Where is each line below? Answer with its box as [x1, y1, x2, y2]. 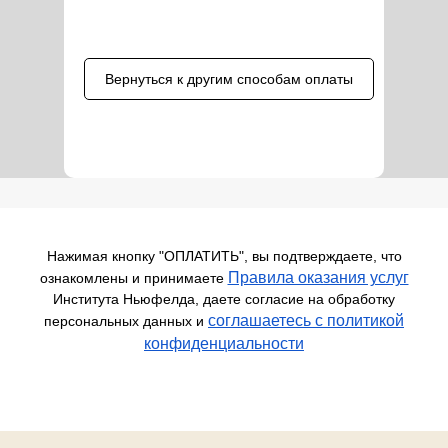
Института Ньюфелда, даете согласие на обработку [53, 291, 395, 307]
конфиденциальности [144, 335, 304, 352]
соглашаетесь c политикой [208, 312, 404, 329]
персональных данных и [44, 313, 208, 329]
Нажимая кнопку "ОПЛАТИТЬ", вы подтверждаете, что [46, 248, 402, 264]
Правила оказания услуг [227, 269, 409, 286]
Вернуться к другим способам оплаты [105, 70, 353, 87]
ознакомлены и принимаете [39, 270, 228, 286]
